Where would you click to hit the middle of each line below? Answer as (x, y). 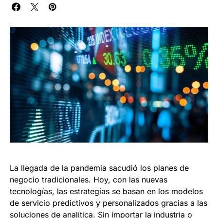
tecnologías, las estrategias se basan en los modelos (106, 191)
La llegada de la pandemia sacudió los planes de (99, 168)
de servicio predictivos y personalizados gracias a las (109, 203)
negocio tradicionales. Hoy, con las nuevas (89, 180)
